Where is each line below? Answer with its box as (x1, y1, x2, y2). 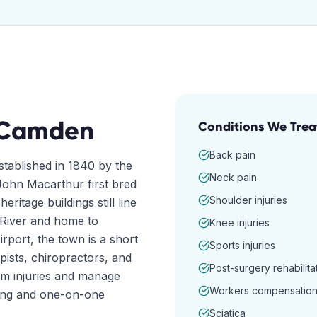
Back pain (209, 149, 255, 161)
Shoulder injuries (209, 194, 287, 206)
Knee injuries (209, 217, 270, 229)
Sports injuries (209, 239, 275, 251)
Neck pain (209, 171, 257, 183)
